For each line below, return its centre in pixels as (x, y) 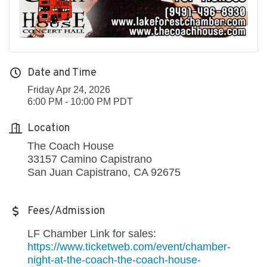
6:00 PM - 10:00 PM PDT (80, 101)
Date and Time (62, 73)
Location (49, 128)
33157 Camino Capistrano (90, 159)
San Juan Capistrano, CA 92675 (104, 172)
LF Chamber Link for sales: (92, 233)
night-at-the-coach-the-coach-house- (114, 260)
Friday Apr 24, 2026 (69, 89)
